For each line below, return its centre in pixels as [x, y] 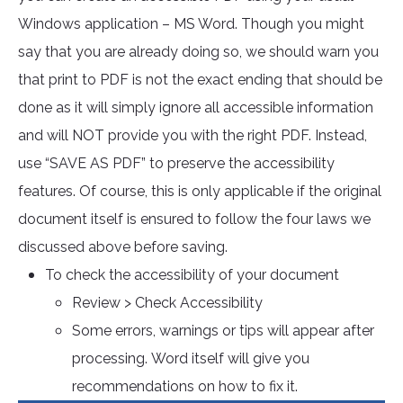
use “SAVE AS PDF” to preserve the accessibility [176, 164]
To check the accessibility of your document [192, 275]
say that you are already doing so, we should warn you [198, 52]
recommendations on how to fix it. [185, 387]
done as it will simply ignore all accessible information [196, 108]
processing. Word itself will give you [191, 359]
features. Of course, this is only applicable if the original [200, 192]
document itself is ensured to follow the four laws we [194, 219]
